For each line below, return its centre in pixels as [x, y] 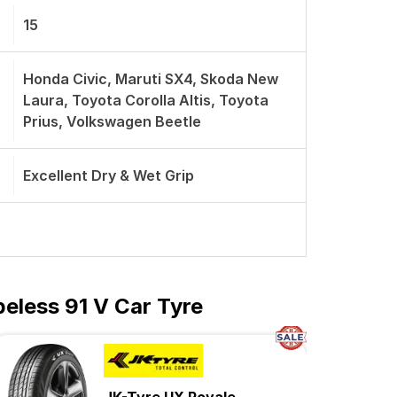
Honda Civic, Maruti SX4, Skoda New [151, 79]
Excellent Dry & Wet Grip [109, 175]
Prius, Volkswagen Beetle [112, 121]
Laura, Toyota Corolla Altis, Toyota [146, 100]
